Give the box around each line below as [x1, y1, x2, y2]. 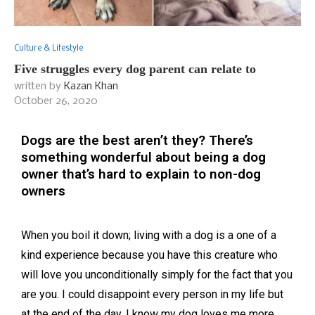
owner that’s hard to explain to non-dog [21, 166, 261, 183]
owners [21, 183, 65, 200]
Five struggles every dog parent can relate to [14, 62, 256, 77]
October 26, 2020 [14, 96, 98, 108]
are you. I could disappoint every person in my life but [21, 288, 283, 302]
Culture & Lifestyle [14, 44, 83, 53]
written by [14, 81, 64, 93]
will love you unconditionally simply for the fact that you [21, 268, 292, 282]
